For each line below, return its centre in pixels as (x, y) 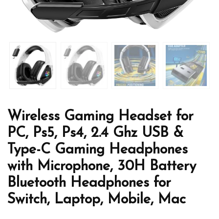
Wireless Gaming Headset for (100, 116)
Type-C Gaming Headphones (98, 150)
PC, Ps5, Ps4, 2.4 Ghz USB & (95, 133)
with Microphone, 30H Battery (102, 166)
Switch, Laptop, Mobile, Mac (97, 199)
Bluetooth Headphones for (89, 183)
